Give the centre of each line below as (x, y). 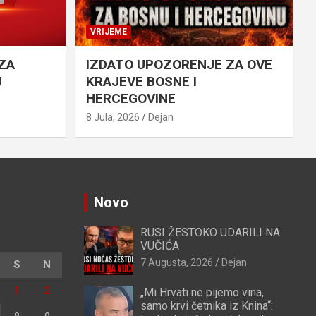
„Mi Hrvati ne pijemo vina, (202, 293)
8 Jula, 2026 (113, 117)
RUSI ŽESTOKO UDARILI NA (210, 233)
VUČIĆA (159, 246)
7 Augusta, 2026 (176, 263)
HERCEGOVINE (130, 99)
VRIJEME (108, 32)
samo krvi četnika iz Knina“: (206, 306)
